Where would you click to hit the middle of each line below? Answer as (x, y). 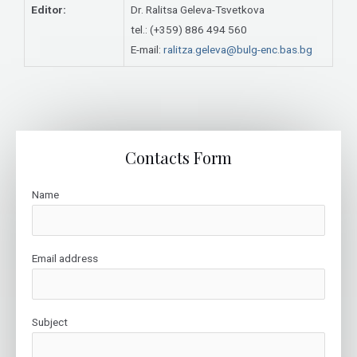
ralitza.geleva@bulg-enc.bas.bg (238, 49)
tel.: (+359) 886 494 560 (189, 29)
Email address (65, 259)
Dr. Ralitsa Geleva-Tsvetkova (198, 9)
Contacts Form (178, 158)
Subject (50, 322)
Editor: (49, 9)
